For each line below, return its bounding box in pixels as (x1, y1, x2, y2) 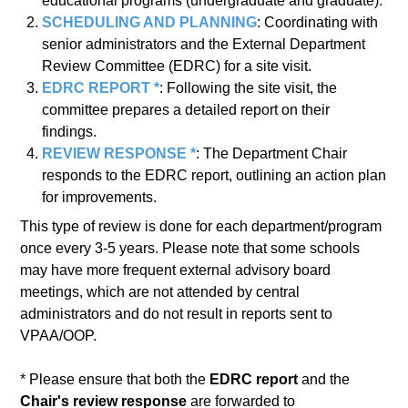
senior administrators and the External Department (42, 36, 366, 53)
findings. (42, 124, 97, 140)
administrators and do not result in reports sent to (20, 306, 333, 322)
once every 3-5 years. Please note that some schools (20, 240, 361, 257)
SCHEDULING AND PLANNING (42, 15, 258, 31)
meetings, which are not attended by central (20, 284, 301, 301)
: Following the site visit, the (159, 80, 338, 97)
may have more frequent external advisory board (20, 262, 331, 279)
